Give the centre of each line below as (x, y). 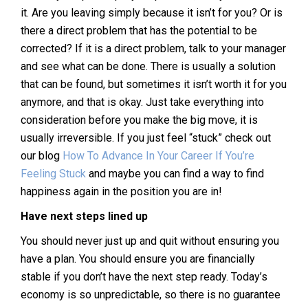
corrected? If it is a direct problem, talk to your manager (153, 48)
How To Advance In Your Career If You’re (158, 155)
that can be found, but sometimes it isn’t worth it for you (154, 84)
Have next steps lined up (84, 216)
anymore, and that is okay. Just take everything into (142, 102)
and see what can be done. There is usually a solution (148, 66)
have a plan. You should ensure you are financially (138, 258)
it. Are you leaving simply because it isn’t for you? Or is (152, 12)
